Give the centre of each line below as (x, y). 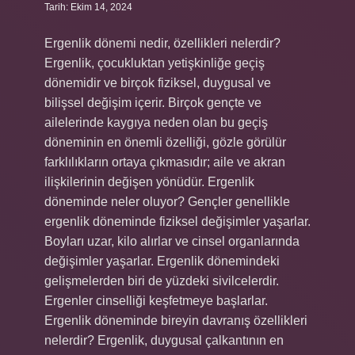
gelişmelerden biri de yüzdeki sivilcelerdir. (162, 281)
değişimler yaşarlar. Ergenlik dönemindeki (162, 261)
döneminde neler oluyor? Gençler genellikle (167, 202)
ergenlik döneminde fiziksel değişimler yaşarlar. (177, 221)
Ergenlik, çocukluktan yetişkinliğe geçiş (155, 63)
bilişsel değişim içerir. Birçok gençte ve (153, 103)
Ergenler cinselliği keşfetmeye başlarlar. (156, 301)
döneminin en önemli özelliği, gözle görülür (165, 142)
